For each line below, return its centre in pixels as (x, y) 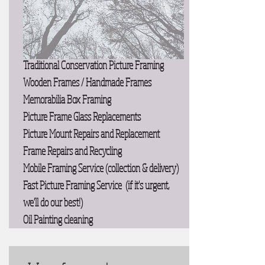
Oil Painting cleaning (59, 219)
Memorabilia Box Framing (67, 99)
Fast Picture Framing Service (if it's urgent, (96, 185)
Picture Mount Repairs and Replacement (91, 134)
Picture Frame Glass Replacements (82, 117)
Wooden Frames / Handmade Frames (87, 82)
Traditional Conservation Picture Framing (93, 65)
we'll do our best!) (53, 202)
